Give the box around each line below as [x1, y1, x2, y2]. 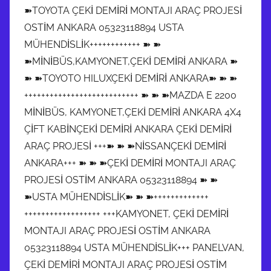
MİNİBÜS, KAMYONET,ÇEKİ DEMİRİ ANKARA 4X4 [24, 106, 241, 118]
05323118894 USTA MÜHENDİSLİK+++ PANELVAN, [24, 241, 244, 253]
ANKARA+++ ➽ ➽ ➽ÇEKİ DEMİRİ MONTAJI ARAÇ [24, 157, 236, 169]
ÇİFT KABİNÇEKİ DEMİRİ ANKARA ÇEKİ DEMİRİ [24, 123, 232, 135]
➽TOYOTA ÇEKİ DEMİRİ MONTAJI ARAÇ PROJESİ [24, 4, 242, 16]
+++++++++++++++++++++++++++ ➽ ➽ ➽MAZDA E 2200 [24, 89, 237, 101]
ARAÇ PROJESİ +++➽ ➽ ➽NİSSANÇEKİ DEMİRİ [24, 140, 226, 152]
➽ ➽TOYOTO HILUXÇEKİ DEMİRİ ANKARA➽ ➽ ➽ [24, 72, 237, 84]
